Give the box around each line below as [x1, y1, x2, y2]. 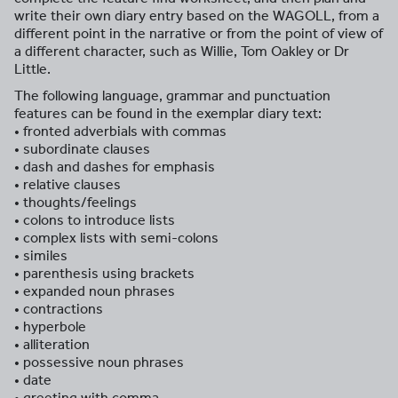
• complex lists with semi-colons [14, 229, 219, 246]
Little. [14, 60, 51, 77]
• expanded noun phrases [14, 283, 175, 299]
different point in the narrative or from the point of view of [14, 25, 383, 42]
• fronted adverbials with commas [14, 123, 227, 139]
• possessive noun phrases [14, 354, 184, 370]
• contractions [14, 300, 103, 317]
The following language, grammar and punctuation [14, 87, 330, 104]
